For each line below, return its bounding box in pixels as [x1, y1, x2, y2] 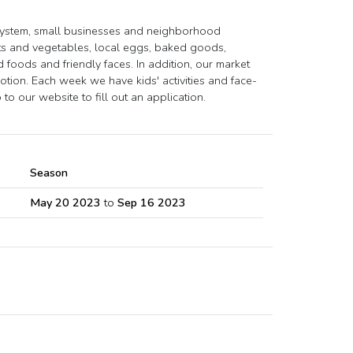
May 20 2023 [30, 195, 101, 210]
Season [30, 165, 68, 180]
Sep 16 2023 [117, 195, 186, 210]
